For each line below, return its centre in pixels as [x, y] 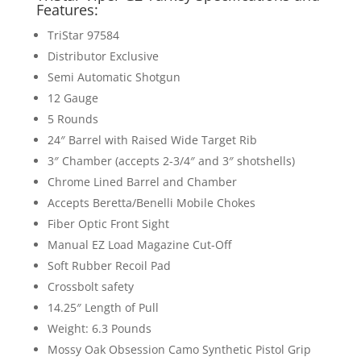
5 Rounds [73, 119]
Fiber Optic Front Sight [108, 224]
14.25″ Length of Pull [103, 308]
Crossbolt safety [90, 287]
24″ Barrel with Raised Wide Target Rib [152, 140]
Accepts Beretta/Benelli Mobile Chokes [151, 203]
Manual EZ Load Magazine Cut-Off [139, 245]
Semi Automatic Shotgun [114, 77]
